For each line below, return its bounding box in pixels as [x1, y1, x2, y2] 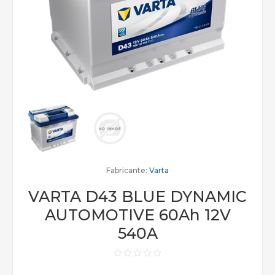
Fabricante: [106, 166, 147, 175]
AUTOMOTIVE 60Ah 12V [44, 206, 231, 224]
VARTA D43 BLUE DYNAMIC [28, 187, 247, 206]
